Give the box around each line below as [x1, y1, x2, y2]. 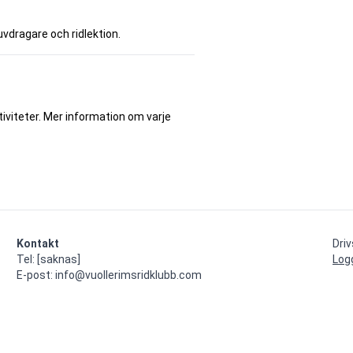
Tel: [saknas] [17, 253, 80, 266]
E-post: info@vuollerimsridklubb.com [17, 269, 202, 282]
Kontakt [17, 237, 59, 251]
